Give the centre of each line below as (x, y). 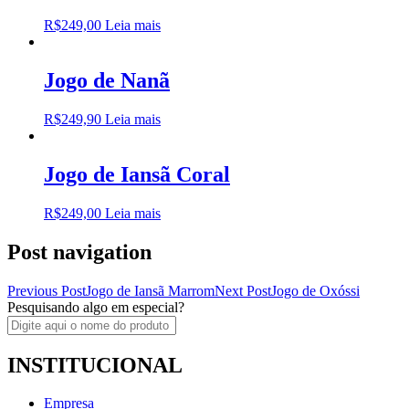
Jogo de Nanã (107, 81)
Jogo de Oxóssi (315, 290)
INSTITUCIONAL (95, 365)
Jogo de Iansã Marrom (150, 290)
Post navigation (79, 252)
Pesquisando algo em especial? (96, 307)
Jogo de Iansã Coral (137, 174)
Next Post (243, 290)
